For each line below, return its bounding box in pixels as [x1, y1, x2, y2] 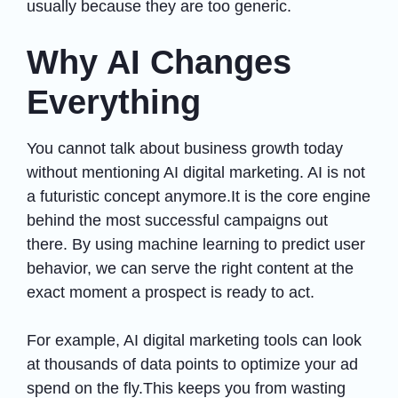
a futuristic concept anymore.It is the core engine [27, 187, 370, 205]
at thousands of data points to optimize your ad [27, 354, 358, 373]
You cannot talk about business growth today [27, 139, 343, 157]
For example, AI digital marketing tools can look [27, 330, 362, 349]
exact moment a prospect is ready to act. [27, 283, 314, 301]
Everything [27, 83, 201, 121]
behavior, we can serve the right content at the [27, 259, 354, 277]
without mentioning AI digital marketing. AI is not [27, 163, 365, 181]
